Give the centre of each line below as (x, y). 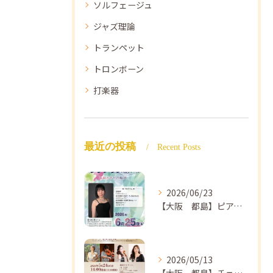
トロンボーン (119, 69)
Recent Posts (179, 147)
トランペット (119, 48)
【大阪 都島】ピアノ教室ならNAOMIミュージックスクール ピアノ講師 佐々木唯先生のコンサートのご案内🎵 (238, 206)
